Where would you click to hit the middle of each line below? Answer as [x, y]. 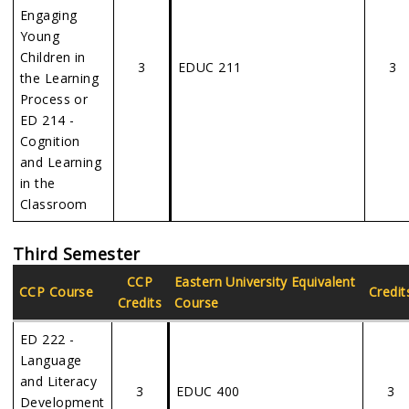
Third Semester [77, 254]
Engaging [49, 15]
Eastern [198, 282]
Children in [53, 57]
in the [38, 183]
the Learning [60, 78]
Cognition [50, 141]
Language [51, 360]
